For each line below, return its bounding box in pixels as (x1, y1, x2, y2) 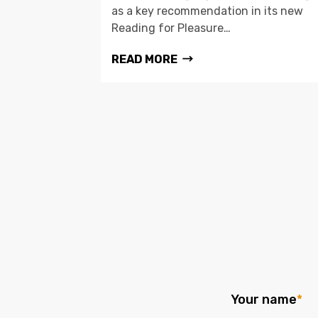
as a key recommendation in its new (111, 4, 303, 18)
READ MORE (111, 52, 177, 66)
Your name (231, 291, 297, 307)
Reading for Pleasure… (111, 21, 231, 35)
